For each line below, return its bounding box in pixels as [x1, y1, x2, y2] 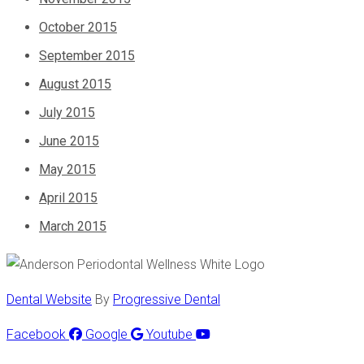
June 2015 [39, 133, 99, 149]
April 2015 [39, 190, 97, 206]
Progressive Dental [113, 292, 220, 308]
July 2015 [39, 105, 95, 121]
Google [85, 327, 128, 343]
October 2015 [39, 19, 117, 36]
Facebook [6, 327, 66, 343]
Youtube [146, 327, 193, 343]
